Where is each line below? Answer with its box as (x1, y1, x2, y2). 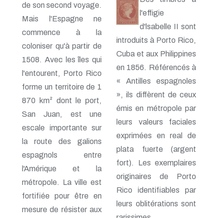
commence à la (22, 28, 102, 36)
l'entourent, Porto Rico (22, 69, 102, 77)
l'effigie (139, 9, 164, 17)
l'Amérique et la (22, 164, 102, 173)
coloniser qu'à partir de (22, 41, 102, 50)
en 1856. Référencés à (116, 63, 196, 72)
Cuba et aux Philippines (116, 50, 196, 58)
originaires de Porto (116, 172, 196, 181)
